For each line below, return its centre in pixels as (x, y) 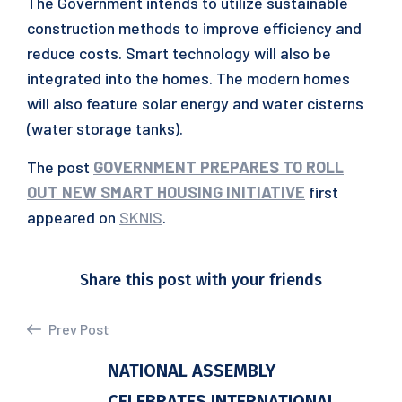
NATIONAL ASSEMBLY (192, 371)
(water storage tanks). (105, 128)
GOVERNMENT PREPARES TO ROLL (218, 167)
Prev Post (78, 329)
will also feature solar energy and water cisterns (195, 103)
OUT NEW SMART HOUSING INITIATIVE (166, 192)
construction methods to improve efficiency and (194, 28)
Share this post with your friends (201, 280)
